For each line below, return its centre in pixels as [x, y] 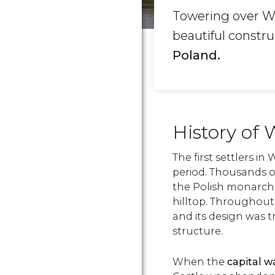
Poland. [196, 55]
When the [200, 262]
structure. [198, 231]
